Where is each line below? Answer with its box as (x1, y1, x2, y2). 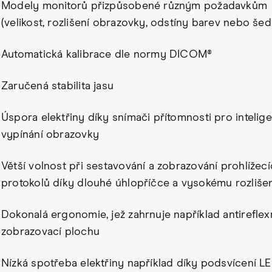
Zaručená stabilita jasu (1, 81, 114, 92)
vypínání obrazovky (1, 129, 99, 141)
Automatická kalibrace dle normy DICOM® (1, 49, 212, 61)
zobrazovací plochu (1, 226, 100, 238)
